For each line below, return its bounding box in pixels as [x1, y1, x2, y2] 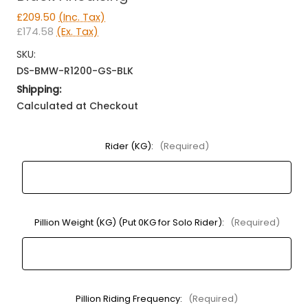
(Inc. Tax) [58, 10, 105, 24]
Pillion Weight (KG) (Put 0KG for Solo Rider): [34, 215, 226, 229]
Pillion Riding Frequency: [76, 291, 184, 305]
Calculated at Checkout [16, 98, 138, 113]
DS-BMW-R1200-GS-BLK [16, 63, 133, 78]
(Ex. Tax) [56, 24, 98, 38]
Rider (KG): [104, 139, 155, 153]
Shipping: [16, 82, 61, 96]
